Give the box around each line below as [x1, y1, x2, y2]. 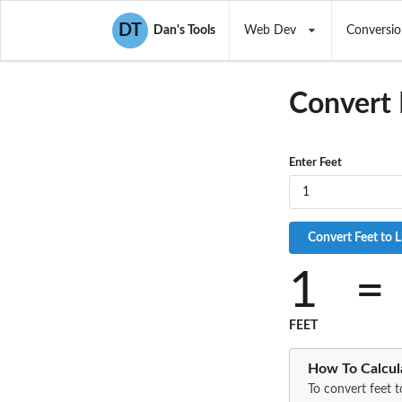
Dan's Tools [147, 24, 215, 37]
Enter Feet [289, 157, 342, 170]
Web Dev [243, 24, 296, 37]
